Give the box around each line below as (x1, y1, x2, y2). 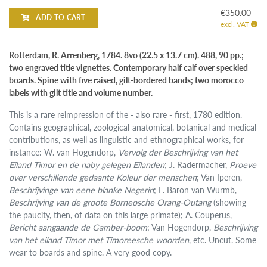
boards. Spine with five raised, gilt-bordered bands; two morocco (9, 74, 244, 86)
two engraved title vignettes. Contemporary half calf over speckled (9, 61, 249, 74)
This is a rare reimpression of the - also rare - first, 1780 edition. (9, 108, 243, 121)
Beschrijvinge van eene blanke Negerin (9, 184, 154, 196)
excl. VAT (220, 19, 251, 29)
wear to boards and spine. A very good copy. (9, 246, 172, 259)
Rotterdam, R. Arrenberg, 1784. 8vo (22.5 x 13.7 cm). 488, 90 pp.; (9, 49, 244, 61)
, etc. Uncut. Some (189, 234, 257, 246)
